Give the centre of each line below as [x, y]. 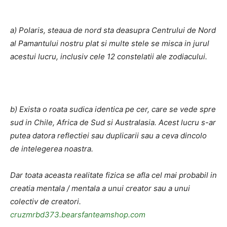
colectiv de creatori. [46, 201]
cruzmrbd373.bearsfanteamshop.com [78, 215]
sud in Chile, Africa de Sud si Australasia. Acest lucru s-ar [113, 122]
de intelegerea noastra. [52, 149]
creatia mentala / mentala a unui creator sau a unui [100, 188]
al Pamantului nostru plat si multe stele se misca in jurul [110, 43]
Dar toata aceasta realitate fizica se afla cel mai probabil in [113, 175]
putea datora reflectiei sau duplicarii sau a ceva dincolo [108, 136]
